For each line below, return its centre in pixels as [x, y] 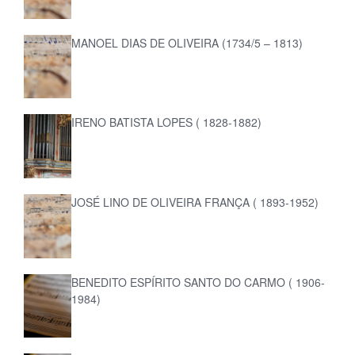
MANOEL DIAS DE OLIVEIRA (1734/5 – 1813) [187, 42]
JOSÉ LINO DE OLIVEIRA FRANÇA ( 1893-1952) [195, 202]
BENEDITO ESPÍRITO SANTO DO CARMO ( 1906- [198, 282]
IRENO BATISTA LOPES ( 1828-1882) [167, 122]
